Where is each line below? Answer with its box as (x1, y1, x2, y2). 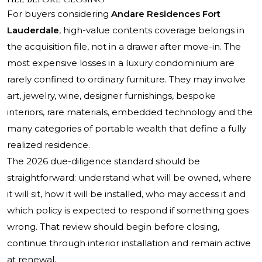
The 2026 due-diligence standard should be (7, 156, 200, 167)
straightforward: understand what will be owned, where (7, 172, 251, 184)
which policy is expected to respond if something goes (7, 205, 249, 216)
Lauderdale (7, 25, 59, 36)
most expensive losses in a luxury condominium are (7, 57, 235, 69)
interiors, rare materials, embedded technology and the (7, 106, 253, 118)
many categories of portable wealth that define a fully (7, 123, 246, 135)
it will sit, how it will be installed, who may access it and (7, 188, 246, 200)
